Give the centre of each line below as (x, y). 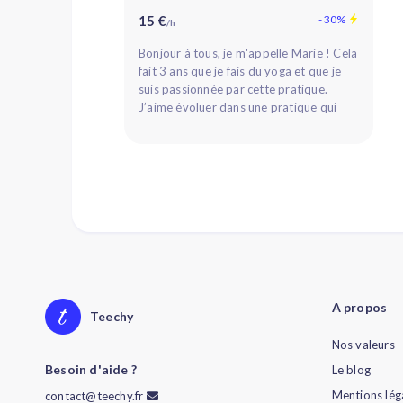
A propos (359, 307)
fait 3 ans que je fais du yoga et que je (240, 71)
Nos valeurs (363, 344)
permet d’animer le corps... (211, 125)
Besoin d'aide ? (91, 369)
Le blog (351, 369)
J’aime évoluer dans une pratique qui (238, 107)
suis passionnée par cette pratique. (233, 89)
